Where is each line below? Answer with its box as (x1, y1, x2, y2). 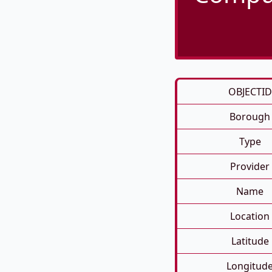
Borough (229, 110, 270, 124)
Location (230, 209, 270, 223)
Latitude (231, 234, 269, 248)
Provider (230, 160, 270, 174)
